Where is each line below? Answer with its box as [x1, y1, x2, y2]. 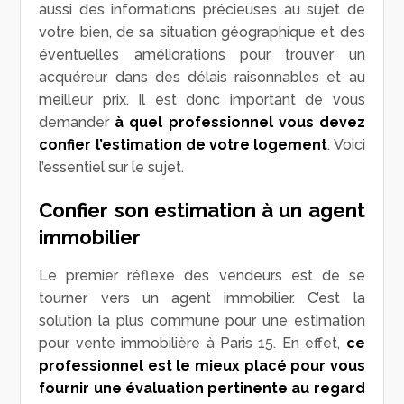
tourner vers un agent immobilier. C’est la [39, 289, 365, 308]
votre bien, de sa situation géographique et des [39, 23, 365, 41]
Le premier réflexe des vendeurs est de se [39, 267, 365, 285]
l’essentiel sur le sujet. [39, 159, 185, 177]
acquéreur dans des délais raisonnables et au [39, 69, 365, 87]
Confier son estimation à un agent [39, 198, 365, 223]
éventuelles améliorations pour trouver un [39, 46, 365, 64]
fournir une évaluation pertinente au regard [39, 380, 365, 398]
